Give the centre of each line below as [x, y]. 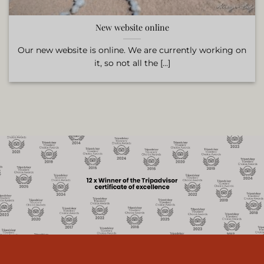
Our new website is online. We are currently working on [132, 50]
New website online [132, 28]
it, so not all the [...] [132, 63]
